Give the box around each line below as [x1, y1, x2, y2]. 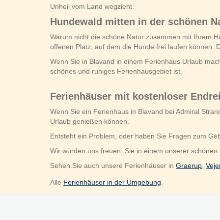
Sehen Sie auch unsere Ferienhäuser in [50, 162, 176, 169]
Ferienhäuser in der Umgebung [63, 178, 161, 186]
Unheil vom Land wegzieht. [50, 2, 134, 10]
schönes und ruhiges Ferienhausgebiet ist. [50, 67, 182, 75]
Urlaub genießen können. [50, 117, 129, 125]
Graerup [176, 162, 202, 169]
